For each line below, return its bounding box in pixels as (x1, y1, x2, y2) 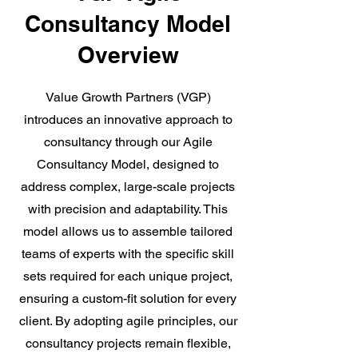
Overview (77, 42, 179, 68)
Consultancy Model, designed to (37, 157, 219, 172)
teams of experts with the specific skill (22, 246, 234, 261)
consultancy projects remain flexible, (25, 336, 231, 351)
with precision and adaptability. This (28, 201, 228, 217)
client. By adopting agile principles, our (18, 313, 237, 328)
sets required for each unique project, (23, 268, 233, 284)
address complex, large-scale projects (21, 179, 235, 194)
